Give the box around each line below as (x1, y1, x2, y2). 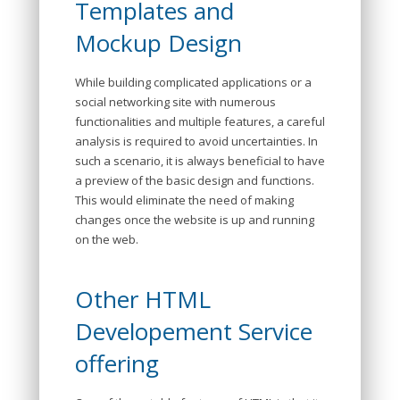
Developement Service (75, 315, 312, 347)
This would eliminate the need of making (75, 192, 294, 208)
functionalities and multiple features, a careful (75, 113, 325, 129)
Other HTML (75, 283, 211, 315)
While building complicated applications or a (75, 74, 312, 90)
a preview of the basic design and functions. (75, 172, 314, 188)
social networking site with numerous (75, 94, 276, 110)
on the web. (75, 231, 138, 247)
